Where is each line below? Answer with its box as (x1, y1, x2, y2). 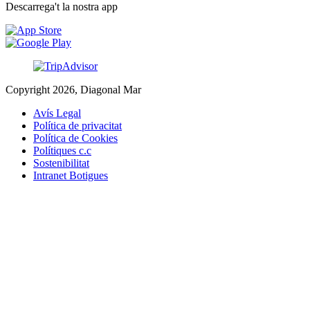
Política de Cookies (33, 132, 118, 145)
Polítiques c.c (33, 145, 91, 157)
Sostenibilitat (33, 157, 89, 170)
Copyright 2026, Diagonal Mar (6, 84, 141, 96)
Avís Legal (33, 107, 81, 120)
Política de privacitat (33, 120, 122, 132)
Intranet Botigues (33, 170, 108, 182)
